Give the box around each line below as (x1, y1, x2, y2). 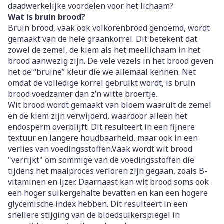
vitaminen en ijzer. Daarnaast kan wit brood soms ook (8, 176, 209, 187)
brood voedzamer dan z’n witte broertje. (8, 88, 159, 99)
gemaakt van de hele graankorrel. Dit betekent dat (8, 33, 197, 44)
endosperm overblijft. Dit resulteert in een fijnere (8, 121, 195, 132)
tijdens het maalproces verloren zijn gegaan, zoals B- (8, 165, 207, 176)
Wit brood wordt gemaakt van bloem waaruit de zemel (8, 99, 211, 110)
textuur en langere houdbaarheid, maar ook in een (8, 132, 198, 143)
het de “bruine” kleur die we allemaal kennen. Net (8, 66, 196, 77)
